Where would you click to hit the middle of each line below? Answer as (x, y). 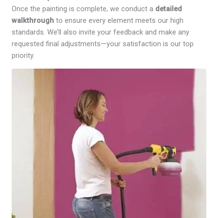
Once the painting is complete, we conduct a (83, 9)
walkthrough (33, 21)
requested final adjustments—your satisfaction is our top (103, 44)
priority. (23, 56)
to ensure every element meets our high (119, 21)
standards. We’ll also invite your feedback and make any (100, 32)
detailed (169, 9)
